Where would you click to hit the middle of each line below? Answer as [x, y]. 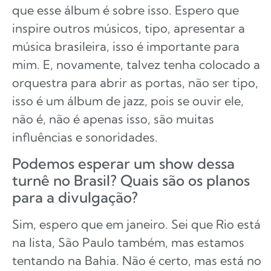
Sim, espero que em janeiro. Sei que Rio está [136, 224]
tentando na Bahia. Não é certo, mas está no [137, 260]
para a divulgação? [75, 197]
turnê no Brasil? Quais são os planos [131, 180]
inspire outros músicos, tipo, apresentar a [129, 28]
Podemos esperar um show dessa [123, 163]
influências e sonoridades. [85, 137]
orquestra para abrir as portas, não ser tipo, [135, 82]
